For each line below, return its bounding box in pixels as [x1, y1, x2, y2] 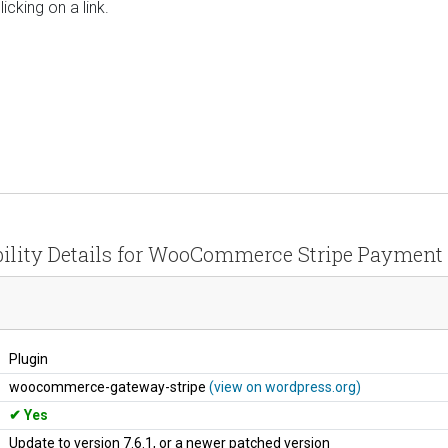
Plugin [9, 350, 48, 367]
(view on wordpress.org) [209, 378, 361, 395]
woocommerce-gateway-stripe [9, 378, 209, 395]
